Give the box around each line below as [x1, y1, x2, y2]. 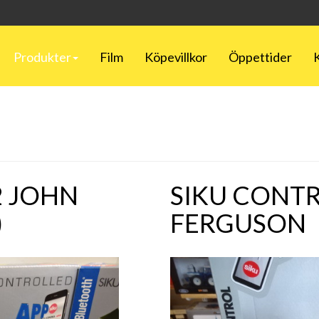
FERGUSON [170, 207, 306, 239]
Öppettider [229, 49, 292, 65]
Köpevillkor [145, 49, 207, 65]
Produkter [14, 49, 71, 65]
